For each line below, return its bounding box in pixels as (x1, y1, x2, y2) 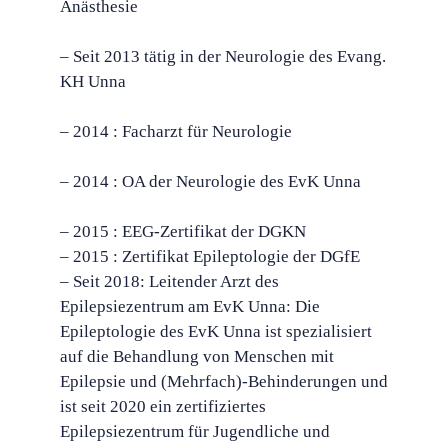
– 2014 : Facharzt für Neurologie (60, 122, 292, 141)
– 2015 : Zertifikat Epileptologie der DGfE (60, 247, 360, 266)
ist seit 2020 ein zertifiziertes (60, 397, 266, 416)
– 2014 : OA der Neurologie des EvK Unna (60, 172, 361, 191)
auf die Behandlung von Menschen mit (60, 347, 334, 366)
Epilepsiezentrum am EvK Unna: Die (60, 297, 320, 316)
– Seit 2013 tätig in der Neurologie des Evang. (60, 47, 386, 66)
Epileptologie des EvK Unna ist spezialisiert (60, 322, 372, 341)
